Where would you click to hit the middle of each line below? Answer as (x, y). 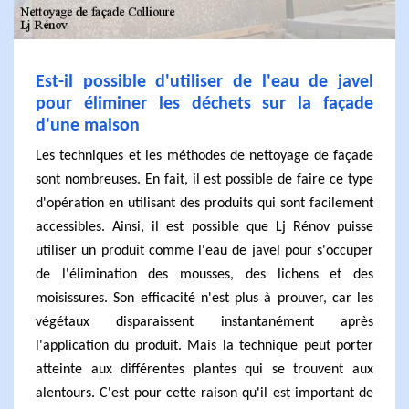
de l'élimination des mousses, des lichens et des (204, 275)
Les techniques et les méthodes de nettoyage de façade (204, 156)
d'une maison (88, 126)
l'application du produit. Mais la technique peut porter (204, 346)
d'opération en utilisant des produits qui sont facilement (204, 204)
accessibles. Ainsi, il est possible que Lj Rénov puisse (204, 227)
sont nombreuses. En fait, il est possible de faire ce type (204, 180)
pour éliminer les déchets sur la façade (204, 104)
